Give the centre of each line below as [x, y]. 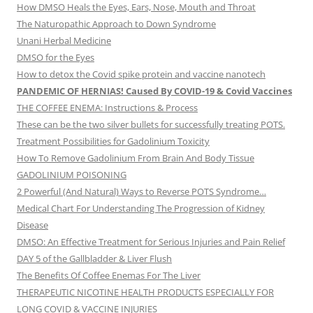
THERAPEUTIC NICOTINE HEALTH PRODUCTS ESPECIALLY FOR [145, 292]
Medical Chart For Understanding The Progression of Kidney [141, 209]
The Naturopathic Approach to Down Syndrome [116, 24]
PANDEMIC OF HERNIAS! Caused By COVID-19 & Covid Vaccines [154, 91]
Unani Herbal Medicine [64, 41]
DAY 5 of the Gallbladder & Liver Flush [94, 259]
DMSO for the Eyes [56, 58]
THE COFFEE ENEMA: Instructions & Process [107, 108]
